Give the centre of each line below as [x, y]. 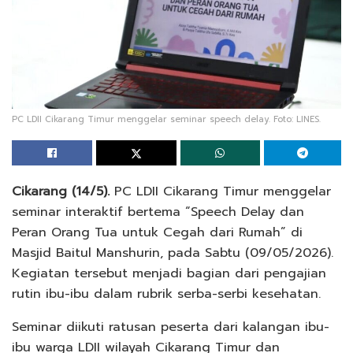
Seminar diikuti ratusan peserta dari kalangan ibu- [171, 327]
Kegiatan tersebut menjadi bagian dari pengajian [169, 274]
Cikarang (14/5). [61, 192]
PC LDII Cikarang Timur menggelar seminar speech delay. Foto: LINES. [166, 120]
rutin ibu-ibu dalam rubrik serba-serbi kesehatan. [166, 294]
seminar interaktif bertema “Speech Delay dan [158, 212]
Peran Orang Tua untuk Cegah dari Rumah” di [157, 233]
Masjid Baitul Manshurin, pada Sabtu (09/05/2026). [173, 253]
